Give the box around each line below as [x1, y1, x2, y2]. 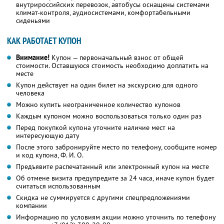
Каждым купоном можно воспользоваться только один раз [16, 111, 201, 121]
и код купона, [16, 150, 60, 160]
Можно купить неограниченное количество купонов [16, 100, 180, 109]
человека [16, 88, 44, 98]
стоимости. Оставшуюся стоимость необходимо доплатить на [16, 61, 208, 70]
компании [16, 201, 47, 210]
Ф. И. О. [60, 150, 83, 160]
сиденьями [16, 16, 50, 25]
